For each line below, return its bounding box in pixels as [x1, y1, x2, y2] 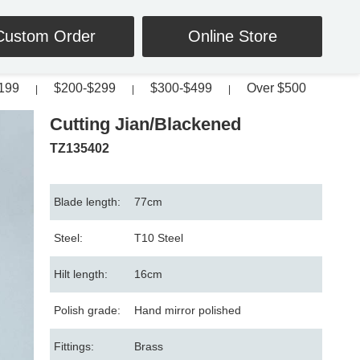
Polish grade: [54, 304, 121, 317]
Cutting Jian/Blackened [50, 114, 241, 134]
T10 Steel [134, 231, 183, 244]
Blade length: [54, 195, 121, 208]
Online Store [187, 27, 277, 45]
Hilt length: [54, 268, 108, 280]
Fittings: [54, 340, 94, 353]
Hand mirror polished [134, 304, 241, 317]
